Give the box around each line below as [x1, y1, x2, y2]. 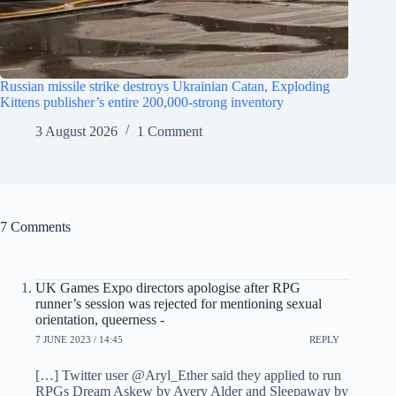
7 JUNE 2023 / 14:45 [35, 333, 123, 345]
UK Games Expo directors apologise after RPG [35, 280, 301, 296]
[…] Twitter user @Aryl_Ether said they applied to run [35, 368, 341, 384]
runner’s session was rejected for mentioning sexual [35, 296, 322, 312]
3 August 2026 [35, 124, 118, 140]
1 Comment [137, 124, 202, 140]
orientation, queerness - [35, 312, 164, 328]
